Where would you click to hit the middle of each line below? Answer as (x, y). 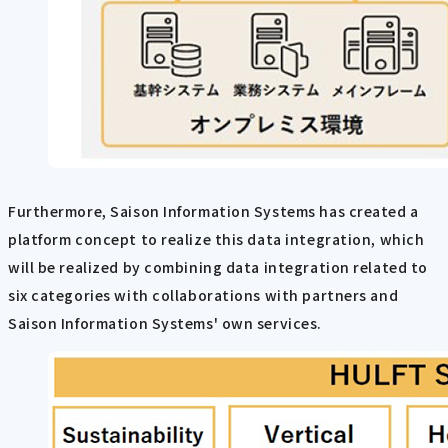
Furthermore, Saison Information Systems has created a (213, 211)
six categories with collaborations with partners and (203, 295)
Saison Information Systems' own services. (165, 323)
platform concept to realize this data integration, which (216, 239)
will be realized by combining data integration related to (218, 267)
